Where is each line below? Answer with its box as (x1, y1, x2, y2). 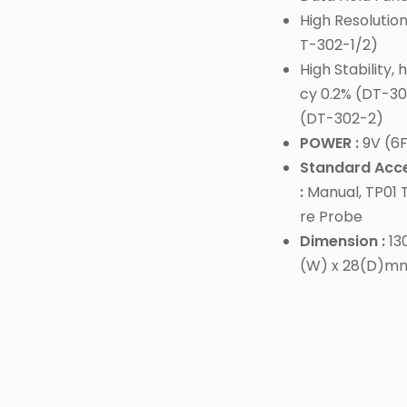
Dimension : (299, 231, 385, 253)
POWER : (299, 133, 359, 154)
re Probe (299, 206, 362, 228)
